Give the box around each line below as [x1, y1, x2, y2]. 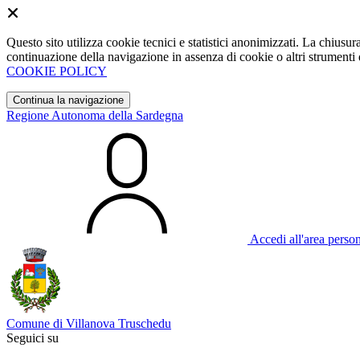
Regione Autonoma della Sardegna [6, 108, 183, 122]
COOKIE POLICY [6, 64, 107, 78]
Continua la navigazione [13, 94, 124, 106]
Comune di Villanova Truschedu [6, 317, 171, 330]
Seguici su [6, 331, 59, 345]
